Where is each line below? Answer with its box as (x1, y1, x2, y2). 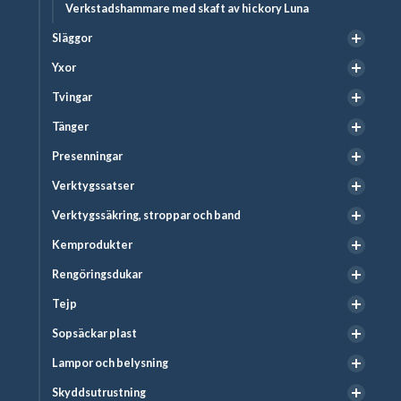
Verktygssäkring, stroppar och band (52, 209, 241, 223)
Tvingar (52, 90, 92, 105)
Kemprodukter (52, 238, 132, 252)
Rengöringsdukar (52, 268, 142, 282)
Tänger (52, 120, 89, 134)
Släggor (52, 31, 92, 46)
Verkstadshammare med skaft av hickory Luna (65, 2, 309, 16)
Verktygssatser (52, 179, 134, 193)
